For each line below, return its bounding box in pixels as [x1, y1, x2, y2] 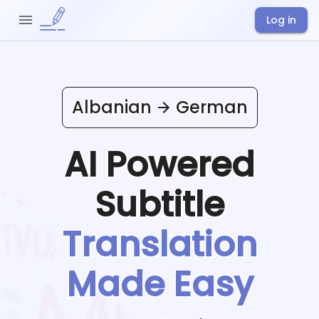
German [175, 95, 248, 119]
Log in [266, 13, 296, 27]
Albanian [71, 95, 152, 119]
